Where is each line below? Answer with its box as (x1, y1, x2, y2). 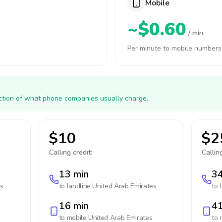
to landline (58, 181, 93, 191)
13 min (58, 167, 89, 181)
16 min (58, 199, 89, 213)
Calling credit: (49, 148, 92, 157)
